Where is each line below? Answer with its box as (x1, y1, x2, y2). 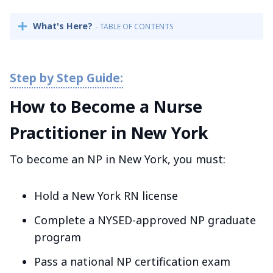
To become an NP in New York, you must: (10, 151, 225, 166)
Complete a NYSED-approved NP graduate (34, 212, 256, 227)
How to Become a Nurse (10, 94, 202, 118)
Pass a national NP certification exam (34, 253, 230, 269)
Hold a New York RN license (34, 188, 178, 203)
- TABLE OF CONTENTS (95, 21, 174, 32)
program (34, 229, 81, 244)
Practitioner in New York (10, 121, 208, 144)
